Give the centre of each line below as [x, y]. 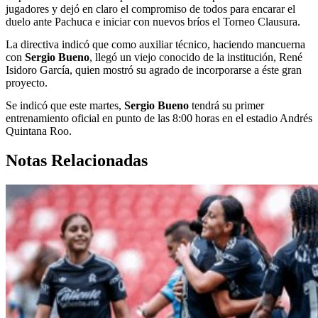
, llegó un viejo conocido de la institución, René [196, 57]
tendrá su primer [226, 105]
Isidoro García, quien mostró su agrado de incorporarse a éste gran [154, 70]
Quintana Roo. [39, 131]
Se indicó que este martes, [65, 105]
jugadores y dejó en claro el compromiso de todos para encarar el [150, 9]
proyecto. [27, 82]
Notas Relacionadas [77, 161]
